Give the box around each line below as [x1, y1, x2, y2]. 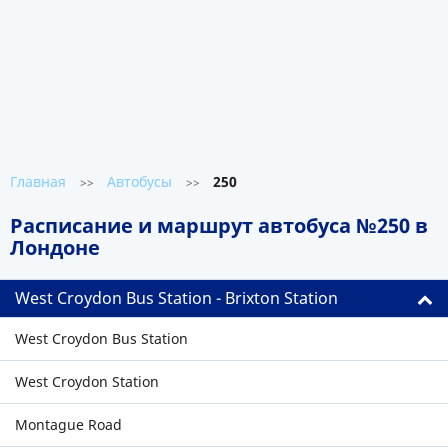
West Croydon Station [15, 372, 159, 391]
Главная [10, 172, 66, 191]
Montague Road [15, 415, 122, 434]
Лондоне [10, 234, 100, 261]
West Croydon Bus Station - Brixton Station [15, 287, 338, 309]
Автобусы [107, 172, 172, 191]
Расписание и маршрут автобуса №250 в [10, 212, 428, 239]
